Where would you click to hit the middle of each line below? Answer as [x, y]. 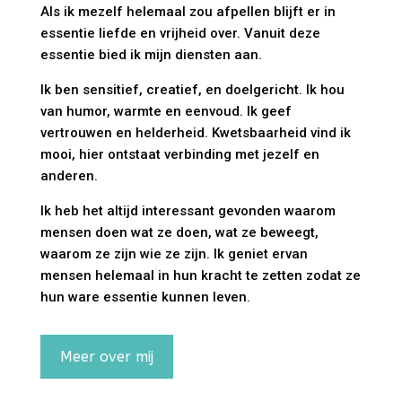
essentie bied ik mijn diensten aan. [151, 55]
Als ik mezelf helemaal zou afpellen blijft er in [188, 12]
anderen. [69, 176]
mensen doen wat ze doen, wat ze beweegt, [179, 233]
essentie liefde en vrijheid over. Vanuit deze [180, 34]
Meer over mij [106, 357]
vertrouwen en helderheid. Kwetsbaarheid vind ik [195, 133]
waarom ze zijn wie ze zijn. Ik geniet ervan [174, 254]
